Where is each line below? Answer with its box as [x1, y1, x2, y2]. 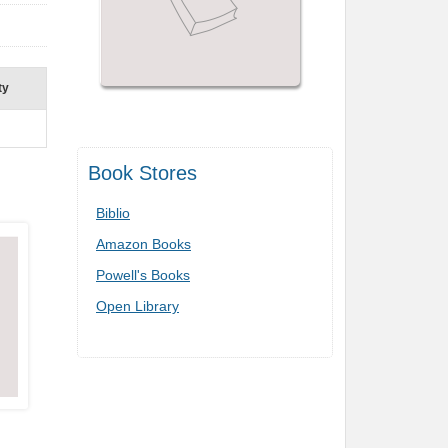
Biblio [96, 205, 130, 221]
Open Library [96, 298, 179, 314]
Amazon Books [96, 236, 191, 252]
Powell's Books [96, 267, 190, 283]
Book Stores [88, 162, 197, 184]
